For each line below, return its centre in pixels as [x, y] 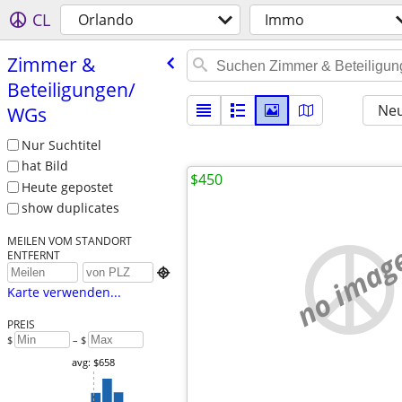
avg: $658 [93, 363]
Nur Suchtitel [61, 144]
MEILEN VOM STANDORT [69, 241]
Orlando [106, 20]
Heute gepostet [67, 187]
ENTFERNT [33, 255]
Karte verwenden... [64, 293]
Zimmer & [51, 64]
